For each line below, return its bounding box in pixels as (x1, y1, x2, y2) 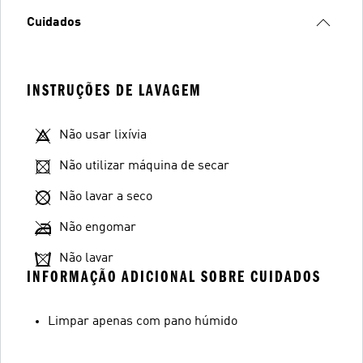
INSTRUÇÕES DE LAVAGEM (27, 80, 202, 100)
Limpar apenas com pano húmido (48, 314, 237, 328)
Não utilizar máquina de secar (59, 159, 229, 173)
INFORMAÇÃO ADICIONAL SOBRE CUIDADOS (27, 267, 321, 286)
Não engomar (59, 220, 136, 234)
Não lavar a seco (59, 190, 152, 203)
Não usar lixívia (59, 128, 147, 142)
